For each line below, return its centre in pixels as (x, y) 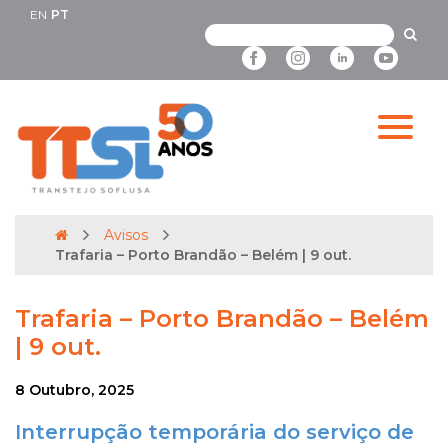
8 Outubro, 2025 (74, 390)
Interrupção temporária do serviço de (214, 432)
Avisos (126, 235)
